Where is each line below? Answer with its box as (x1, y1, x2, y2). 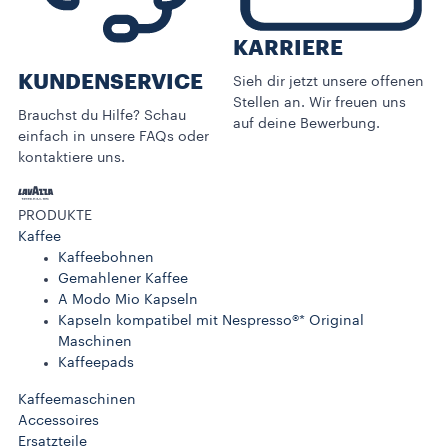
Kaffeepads (58, 355, 134, 370)
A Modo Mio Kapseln (58, 292, 198, 307)
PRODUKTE (18, 208, 92, 223)
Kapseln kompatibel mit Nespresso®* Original (58, 313, 364, 328)
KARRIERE (233, 38, 343, 60)
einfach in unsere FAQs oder (18, 129, 209, 144)
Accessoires (18, 413, 99, 428)
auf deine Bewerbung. (233, 117, 380, 132)
